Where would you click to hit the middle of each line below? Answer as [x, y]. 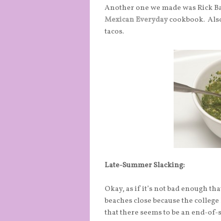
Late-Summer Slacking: [145, 166]
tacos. [114, 32]
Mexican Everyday [136, 20]
